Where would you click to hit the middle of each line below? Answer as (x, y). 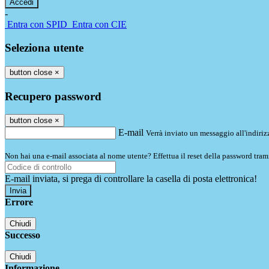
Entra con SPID (37, 25)
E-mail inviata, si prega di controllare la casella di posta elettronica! (131, 179)
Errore (19, 202)
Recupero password (53, 96)
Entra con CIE (99, 25)
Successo (23, 235)
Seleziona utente (44, 48)
